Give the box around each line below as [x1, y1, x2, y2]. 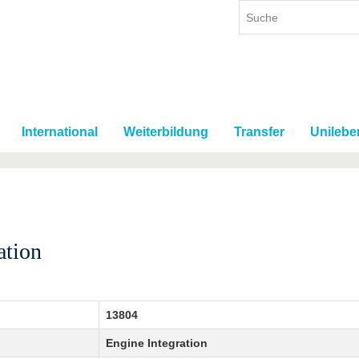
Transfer [234, 125, 284, 139]
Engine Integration [105, 337, 208, 350]
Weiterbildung [123, 125, 208, 139]
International [22, 125, 98, 139]
